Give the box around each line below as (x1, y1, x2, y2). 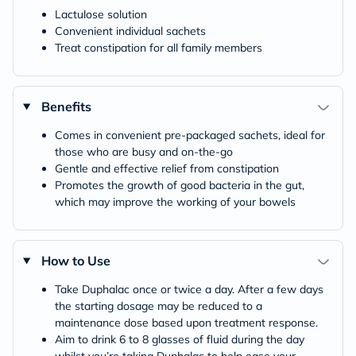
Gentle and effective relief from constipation (55, 161, 279, 176)
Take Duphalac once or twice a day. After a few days (55, 282, 323, 296)
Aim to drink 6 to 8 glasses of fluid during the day (55, 332, 304, 346)
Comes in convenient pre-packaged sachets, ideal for (55, 128, 325, 142)
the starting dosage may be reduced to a (55, 299, 262, 313)
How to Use (41, 253, 110, 269)
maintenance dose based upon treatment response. (55, 315, 318, 330)
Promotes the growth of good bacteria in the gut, (55, 178, 304, 192)
